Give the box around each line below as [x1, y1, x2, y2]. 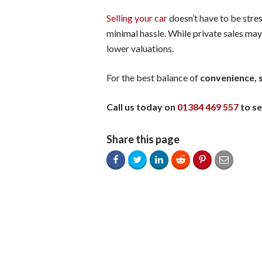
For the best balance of [106, 71, 200, 83]
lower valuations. [106, 42, 174, 54]
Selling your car [106, 12, 167, 23]
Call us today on [106, 101, 177, 112]
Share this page [106, 132, 180, 146]
